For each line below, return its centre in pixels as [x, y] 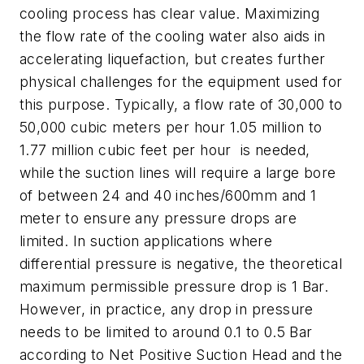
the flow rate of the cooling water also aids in [173, 36]
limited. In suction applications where [146, 240]
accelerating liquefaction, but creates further [173, 58]
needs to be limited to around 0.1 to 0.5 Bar [166, 331]
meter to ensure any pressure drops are [158, 218]
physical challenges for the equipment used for [181, 81]
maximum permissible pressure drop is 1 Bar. [174, 286]
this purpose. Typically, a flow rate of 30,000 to [181, 104]
